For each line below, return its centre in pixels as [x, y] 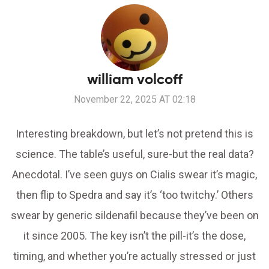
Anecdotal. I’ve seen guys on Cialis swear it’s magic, [134, 175]
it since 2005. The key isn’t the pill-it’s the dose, [134, 236]
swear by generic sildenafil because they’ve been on [134, 216]
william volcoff [134, 80]
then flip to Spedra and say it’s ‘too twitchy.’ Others [134, 195]
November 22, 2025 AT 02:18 [134, 100]
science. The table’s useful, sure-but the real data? [134, 154]
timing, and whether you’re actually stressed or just [134, 256]
